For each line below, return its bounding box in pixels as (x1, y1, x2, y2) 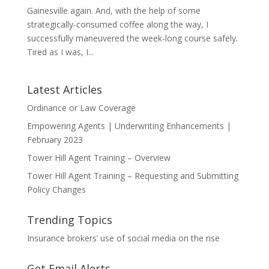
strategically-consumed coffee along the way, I (26, 18, 208, 30)
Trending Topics (26, 212, 112, 227)
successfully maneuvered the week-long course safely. (26, 32, 238, 44)
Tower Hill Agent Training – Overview (26, 151, 171, 163)
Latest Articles (26, 82, 102, 97)
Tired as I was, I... (26, 46, 94, 58)
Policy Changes (26, 183, 86, 195)
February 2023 (26, 133, 83, 145)
